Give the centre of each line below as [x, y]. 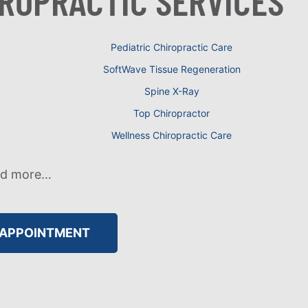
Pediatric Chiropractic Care [172, 47]
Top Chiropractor [172, 113]
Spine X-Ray [172, 91]
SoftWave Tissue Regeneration [172, 69]
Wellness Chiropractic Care [172, 135]
